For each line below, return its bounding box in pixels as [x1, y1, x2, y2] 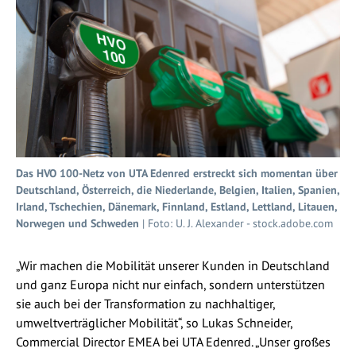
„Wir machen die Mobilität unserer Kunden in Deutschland [16, 257, 330, 273]
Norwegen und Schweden [16, 215, 139, 230]
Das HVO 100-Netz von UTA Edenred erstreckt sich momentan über [16, 165, 338, 180]
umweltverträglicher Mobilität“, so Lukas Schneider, [16, 314, 292, 331]
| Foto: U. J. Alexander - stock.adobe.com [139, 215, 333, 230]
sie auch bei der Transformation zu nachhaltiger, [16, 295, 275, 311]
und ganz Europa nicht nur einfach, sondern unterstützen [16, 276, 325, 292]
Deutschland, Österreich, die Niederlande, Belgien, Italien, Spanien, [16, 182, 339, 197]
